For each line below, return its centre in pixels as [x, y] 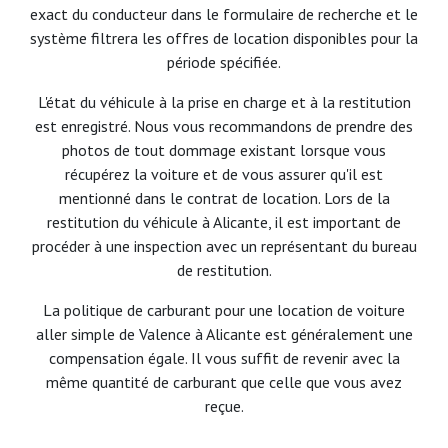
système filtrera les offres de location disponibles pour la [224, 38]
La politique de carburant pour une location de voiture [224, 310]
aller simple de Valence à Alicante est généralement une [224, 334]
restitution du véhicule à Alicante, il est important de [224, 222]
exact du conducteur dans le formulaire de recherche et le [224, 14]
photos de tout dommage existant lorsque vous [224, 150]
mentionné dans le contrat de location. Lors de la [224, 198]
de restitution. [224, 270]
